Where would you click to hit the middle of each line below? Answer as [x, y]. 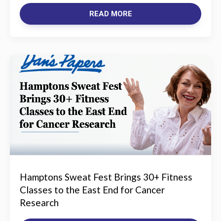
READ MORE [110, 14]
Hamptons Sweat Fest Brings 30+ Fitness [106, 177]
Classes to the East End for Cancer [92, 190]
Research [39, 203]
